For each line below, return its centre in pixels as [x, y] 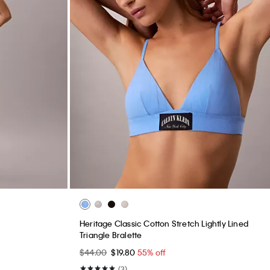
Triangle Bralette [111, 235]
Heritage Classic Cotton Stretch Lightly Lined [164, 224]
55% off [152, 253]
